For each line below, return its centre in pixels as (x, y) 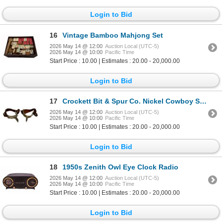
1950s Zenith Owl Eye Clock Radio (120, 167)
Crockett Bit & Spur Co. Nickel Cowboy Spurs (131, 101)
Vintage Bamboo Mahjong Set (113, 35)
